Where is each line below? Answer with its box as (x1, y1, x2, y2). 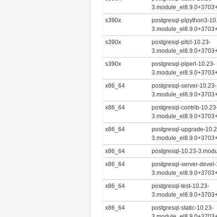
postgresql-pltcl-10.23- (152, 38, 211, 46)
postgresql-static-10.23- (152, 204, 214, 211)
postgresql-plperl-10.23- (152, 60, 216, 67)
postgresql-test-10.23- (152, 182, 210, 189)
